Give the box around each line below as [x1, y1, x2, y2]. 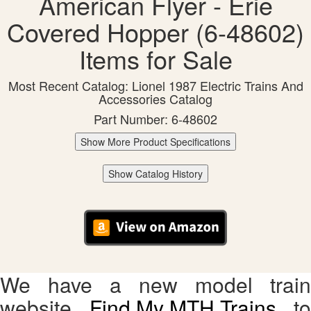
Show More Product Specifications [81, 135, 230, 149]
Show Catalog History [108, 167, 203, 181]
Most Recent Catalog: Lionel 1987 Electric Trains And [8, 76, 303, 95]
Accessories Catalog [99, 90, 212, 108]
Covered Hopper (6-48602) [7, 14, 304, 50]
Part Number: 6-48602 [94, 110, 217, 128]
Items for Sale [78, 41, 233, 77]
